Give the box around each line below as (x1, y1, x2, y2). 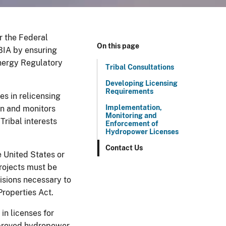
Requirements (105, 87, 153, 95)
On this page (97, 42, 139, 50)
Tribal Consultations (105, 63, 174, 71)
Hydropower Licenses (105, 128, 179, 136)
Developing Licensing (105, 79, 178, 87)
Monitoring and (105, 111, 157, 120)
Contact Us (105, 144, 143, 152)
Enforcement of (105, 120, 158, 128)
